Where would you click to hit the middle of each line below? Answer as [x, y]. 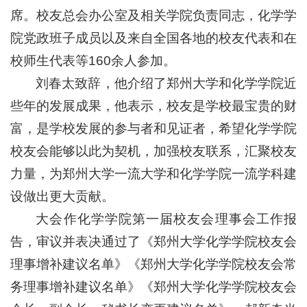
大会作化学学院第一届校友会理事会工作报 [166, 219]
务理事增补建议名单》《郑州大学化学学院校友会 [153, 287]
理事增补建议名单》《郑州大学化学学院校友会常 [153, 264]
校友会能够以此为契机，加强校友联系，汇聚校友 [153, 151]
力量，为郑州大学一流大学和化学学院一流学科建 [153, 174]
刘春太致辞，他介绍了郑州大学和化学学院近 [166, 83]
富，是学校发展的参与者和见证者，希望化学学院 [153, 128]
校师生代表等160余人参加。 [93, 61]
